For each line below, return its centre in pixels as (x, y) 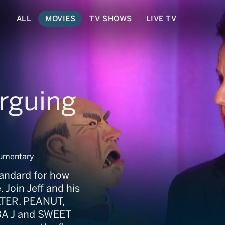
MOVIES (61, 18)
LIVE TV (161, 18)
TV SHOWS (111, 18)
